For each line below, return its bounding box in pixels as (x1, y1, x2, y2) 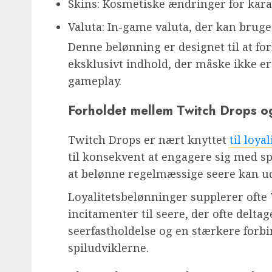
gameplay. (68, 73, 121, 89)
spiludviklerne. (68, 240, 149, 256)
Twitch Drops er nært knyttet (68, 132, 229, 148)
